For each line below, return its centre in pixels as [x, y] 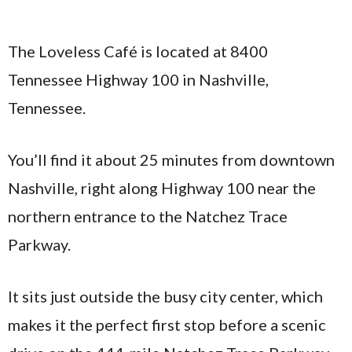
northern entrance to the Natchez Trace [148, 216]
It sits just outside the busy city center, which [165, 296]
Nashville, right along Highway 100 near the [162, 188]
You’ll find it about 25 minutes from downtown [171, 159]
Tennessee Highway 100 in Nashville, [138, 79]
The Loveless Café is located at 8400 [138, 51]
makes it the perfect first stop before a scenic [167, 324]
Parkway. [39, 244]
